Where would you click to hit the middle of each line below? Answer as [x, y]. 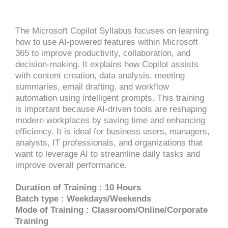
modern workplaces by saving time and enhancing [110, 120]
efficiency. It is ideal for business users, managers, [112, 132]
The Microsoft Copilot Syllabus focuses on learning [112, 31]
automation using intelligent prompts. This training [110, 98]
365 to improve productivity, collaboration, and [103, 53]
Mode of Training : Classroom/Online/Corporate [111, 210]
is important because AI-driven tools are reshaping [111, 109]
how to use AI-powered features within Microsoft [107, 42]
